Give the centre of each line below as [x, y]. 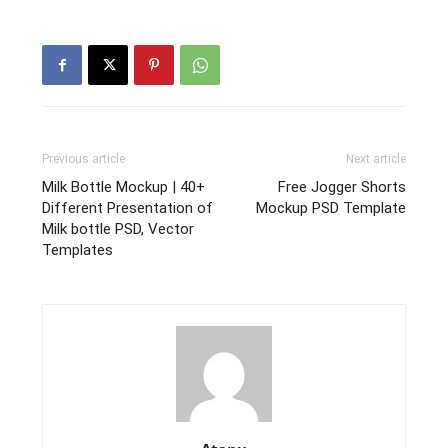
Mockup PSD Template [330, 208]
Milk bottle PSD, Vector [118, 229]
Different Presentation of [128, 208]
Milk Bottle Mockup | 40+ [124, 187]
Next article [375, 159]
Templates [78, 250]
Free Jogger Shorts [341, 187]
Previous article [84, 159]
